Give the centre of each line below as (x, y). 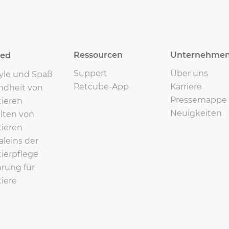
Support (90, 73)
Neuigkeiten (196, 113)
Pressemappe (199, 100)
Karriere (186, 87)
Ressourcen (98, 55)
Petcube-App (101, 87)
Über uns (189, 73)
